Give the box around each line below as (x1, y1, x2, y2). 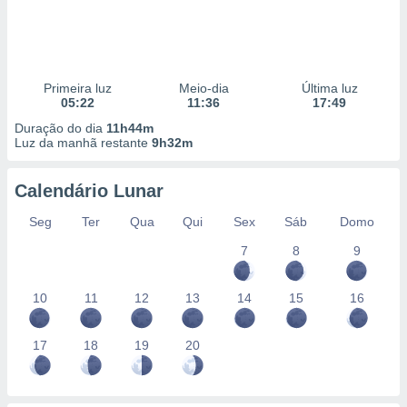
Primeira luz (43, 81, 112, 95)
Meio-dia (178, 81, 229, 95)
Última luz (301, 81, 358, 95)
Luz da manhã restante (15, 135, 152, 150)
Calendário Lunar (15, 181, 164, 201)
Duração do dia (15, 121, 106, 135)
